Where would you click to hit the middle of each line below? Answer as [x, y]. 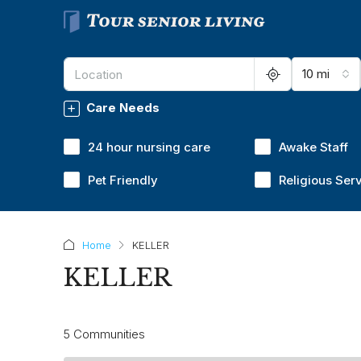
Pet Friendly [123, 180]
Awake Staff [314, 147]
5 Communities [104, 334]
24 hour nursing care [149, 147]
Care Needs [123, 108]
